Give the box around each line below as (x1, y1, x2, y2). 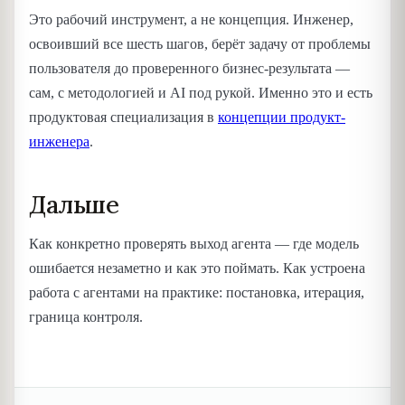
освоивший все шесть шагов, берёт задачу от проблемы (29, 35, 371, 52)
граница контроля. (29, 309, 143, 325)
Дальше (29, 188, 119, 220)
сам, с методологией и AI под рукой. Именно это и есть (29, 84, 372, 100)
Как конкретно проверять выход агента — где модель (29, 236, 359, 252)
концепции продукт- (218, 108, 345, 125)
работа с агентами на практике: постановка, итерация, (29, 285, 364, 301)
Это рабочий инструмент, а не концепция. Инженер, (29, 11, 353, 27)
